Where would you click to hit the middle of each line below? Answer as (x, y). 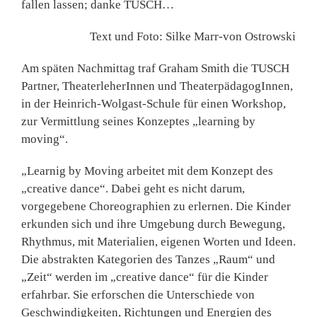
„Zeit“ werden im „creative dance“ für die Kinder (145, 277)
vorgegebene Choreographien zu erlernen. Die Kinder (156, 207)
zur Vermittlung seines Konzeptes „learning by (138, 122)
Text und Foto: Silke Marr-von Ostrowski (193, 37)
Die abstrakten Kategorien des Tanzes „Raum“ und (148, 260)
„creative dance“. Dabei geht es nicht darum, (133, 189)
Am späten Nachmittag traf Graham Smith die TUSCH (155, 69)
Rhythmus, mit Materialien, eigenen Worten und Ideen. (158, 242)
